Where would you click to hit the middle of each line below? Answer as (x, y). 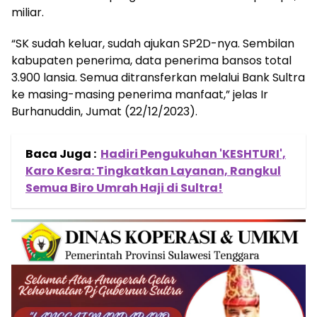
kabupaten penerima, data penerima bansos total (151, 60)
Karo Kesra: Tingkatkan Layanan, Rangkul (153, 171)
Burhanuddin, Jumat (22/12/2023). (104, 111)
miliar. (28, 12)
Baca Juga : (61, 154)
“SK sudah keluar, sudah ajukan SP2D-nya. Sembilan (153, 44)
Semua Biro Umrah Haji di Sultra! (124, 188)
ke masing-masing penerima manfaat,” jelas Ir (140, 94)
